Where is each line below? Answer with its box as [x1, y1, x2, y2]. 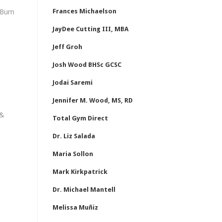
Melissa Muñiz [53, 204, 98, 211]
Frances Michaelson [53, 7, 116, 15]
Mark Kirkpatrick [53, 168, 108, 175]
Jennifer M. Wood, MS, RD [53, 97, 133, 104]
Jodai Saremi [53, 79, 93, 86]
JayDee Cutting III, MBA [53, 25, 128, 33]
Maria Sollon [53, 150, 93, 158]
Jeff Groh [53, 43, 82, 51]
